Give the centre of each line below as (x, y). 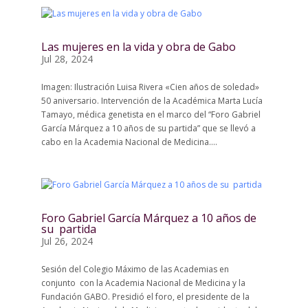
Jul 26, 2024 (67, 241)
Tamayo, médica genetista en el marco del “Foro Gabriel (151, 114)
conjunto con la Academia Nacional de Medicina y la (143, 283)
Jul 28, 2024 (67, 59)
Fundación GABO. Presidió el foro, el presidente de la (145, 297)
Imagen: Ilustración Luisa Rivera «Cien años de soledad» (150, 87)
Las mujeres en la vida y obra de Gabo (138, 47)
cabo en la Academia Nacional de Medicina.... (129, 142)
